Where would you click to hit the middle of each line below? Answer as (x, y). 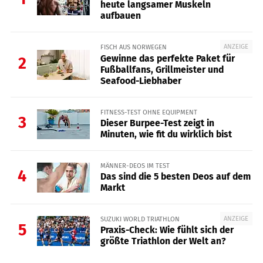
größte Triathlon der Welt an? (163, 241)
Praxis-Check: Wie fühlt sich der (167, 230)
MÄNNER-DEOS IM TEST (135, 165)
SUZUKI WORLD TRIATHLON (140, 219)
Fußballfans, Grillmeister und (162, 69)
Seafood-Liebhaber (141, 80)
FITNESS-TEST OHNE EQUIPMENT (149, 112)
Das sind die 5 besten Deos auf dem (175, 176)
